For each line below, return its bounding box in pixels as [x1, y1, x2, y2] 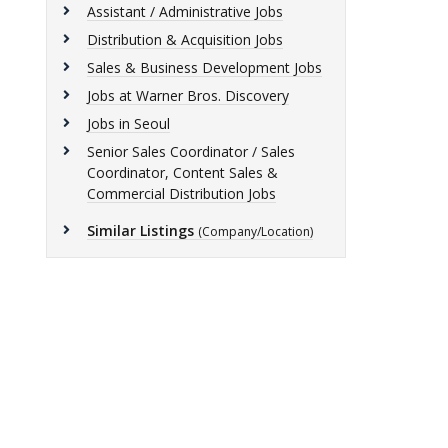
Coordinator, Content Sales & [87, 163, 278, 182]
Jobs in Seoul [87, 114, 170, 133]
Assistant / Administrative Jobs [87, 2, 283, 21]
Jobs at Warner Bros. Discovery [87, 86, 289, 105]
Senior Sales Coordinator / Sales [87, 142, 295, 161]
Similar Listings [87, 221, 194, 240]
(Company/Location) [198, 223, 313, 240]
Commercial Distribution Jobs [87, 184, 276, 203]
